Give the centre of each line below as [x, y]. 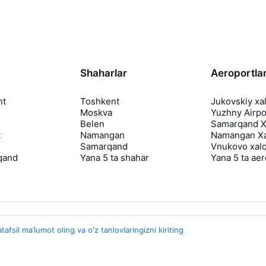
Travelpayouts [134, 247]
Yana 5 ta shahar [114, 158]
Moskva [96, 113]
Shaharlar [103, 73]
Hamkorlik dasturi [136, 257]
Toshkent [99, 102]
